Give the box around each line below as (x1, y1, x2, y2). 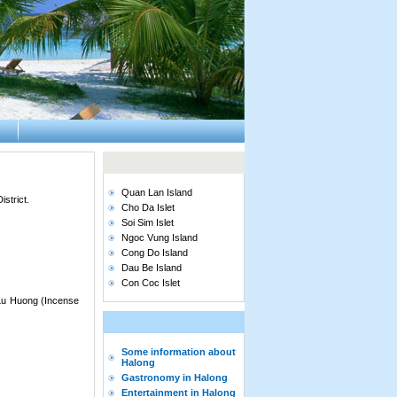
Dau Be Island (121, 262, 182, 273)
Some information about (121, 346, 236, 357)
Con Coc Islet (121, 277, 180, 288)
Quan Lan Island (121, 187, 192, 198)
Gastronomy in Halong (121, 372, 228, 383)
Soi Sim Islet (121, 217, 174, 228)
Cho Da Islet (121, 202, 175, 213)
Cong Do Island (121, 247, 188, 258)
